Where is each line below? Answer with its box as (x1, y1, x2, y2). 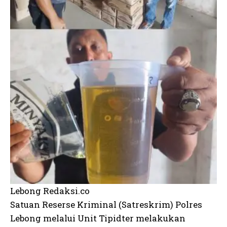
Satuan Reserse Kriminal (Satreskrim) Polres (10, 198, 202, 210)
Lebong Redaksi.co (10, 184, 90, 197)
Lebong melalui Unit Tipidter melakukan (10, 212, 185, 224)
